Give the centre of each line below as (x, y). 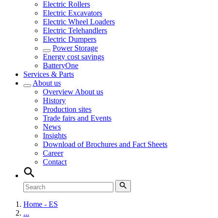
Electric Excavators (73, 13)
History (54, 100)
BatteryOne (61, 65)
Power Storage (75, 48)
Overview (59, 92)
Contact (55, 162)
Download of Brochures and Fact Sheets (105, 144)
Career (53, 153)
